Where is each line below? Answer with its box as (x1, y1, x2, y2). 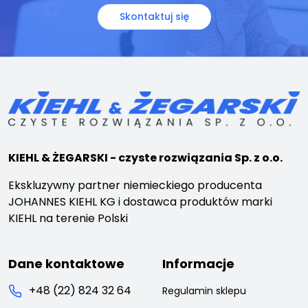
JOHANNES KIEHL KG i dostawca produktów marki (8, 194, 272, 210)
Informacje (162, 255, 234, 273)
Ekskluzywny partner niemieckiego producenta (8, 177, 262, 194)
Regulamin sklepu (162, 284, 246, 298)
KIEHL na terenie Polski (8, 210, 128, 227)
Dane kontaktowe (8, 255, 124, 273)
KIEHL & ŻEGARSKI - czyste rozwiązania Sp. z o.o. (8, 150, 283, 166)
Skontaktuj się (119, 9, 189, 23)
